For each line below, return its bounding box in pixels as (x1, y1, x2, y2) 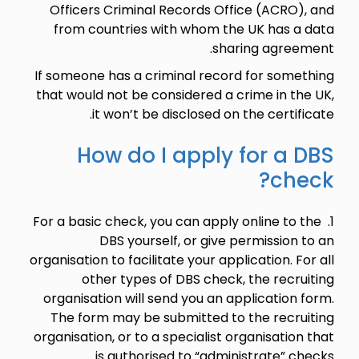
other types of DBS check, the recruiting (81, 269, 334, 288)
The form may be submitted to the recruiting (50, 308, 334, 327)
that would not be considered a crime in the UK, (35, 85, 334, 104)
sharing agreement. (212, 38, 334, 58)
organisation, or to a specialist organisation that (33, 327, 334, 346)
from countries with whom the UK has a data (53, 19, 334, 38)
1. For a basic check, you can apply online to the (32, 212, 321, 231)
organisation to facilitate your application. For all (29, 250, 334, 269)
